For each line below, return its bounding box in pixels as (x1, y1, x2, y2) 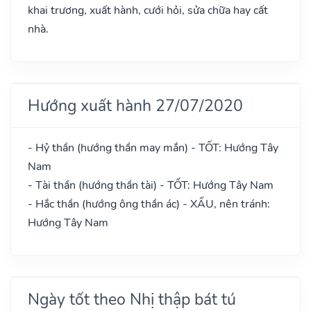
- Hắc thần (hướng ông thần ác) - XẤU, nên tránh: (28, 196, 270, 212)
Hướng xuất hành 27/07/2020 (28, 94, 243, 117)
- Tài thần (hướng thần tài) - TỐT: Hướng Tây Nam (28, 177, 274, 193)
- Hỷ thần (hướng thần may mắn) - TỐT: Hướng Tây (28, 140, 278, 155)
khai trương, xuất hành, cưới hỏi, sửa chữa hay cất (28, 2, 268, 18)
